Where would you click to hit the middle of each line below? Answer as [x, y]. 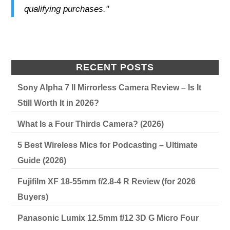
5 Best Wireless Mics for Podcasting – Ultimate [108, 145]
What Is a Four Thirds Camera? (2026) [91, 124]
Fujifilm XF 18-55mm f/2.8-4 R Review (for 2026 [107, 181]
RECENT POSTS [115, 67]
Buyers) [33, 197]
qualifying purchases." [67, 9]
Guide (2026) [42, 160]
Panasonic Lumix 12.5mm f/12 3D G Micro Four [108, 218]
